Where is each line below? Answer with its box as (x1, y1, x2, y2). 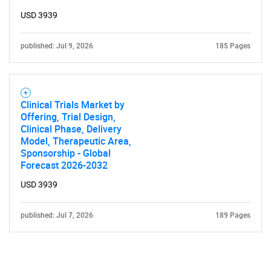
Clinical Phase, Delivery (21, 122, 122, 135)
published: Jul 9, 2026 (21, 42, 93, 50)
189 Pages (215, 211, 250, 220)
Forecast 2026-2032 (21, 158, 108, 172)
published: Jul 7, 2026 (21, 211, 93, 220)
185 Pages (215, 42, 250, 50)
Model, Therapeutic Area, (21, 134, 131, 148)
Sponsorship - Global (21, 146, 111, 160)
